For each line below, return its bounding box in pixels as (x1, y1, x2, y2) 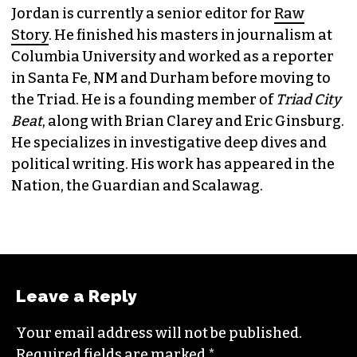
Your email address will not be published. (16, 324, 302, 342)
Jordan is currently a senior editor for (11, 4, 274, 22)
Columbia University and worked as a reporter (11, 47, 334, 65)
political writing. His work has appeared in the (11, 155, 335, 173)
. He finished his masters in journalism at (49, 25, 332, 44)
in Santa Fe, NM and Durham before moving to (11, 69, 331, 87)
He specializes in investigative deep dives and (11, 133, 327, 151)
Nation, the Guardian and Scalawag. (11, 176, 263, 194)
